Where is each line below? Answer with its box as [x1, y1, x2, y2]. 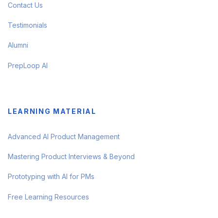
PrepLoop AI [8, 61, 48, 70]
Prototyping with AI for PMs [8, 172, 94, 181]
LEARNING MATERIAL [8, 107, 96, 116]
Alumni [8, 41, 28, 50]
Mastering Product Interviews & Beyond [8, 152, 135, 161]
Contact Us [8, 1, 43, 10]
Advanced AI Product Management [8, 132, 120, 141]
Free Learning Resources [8, 193, 89, 201]
